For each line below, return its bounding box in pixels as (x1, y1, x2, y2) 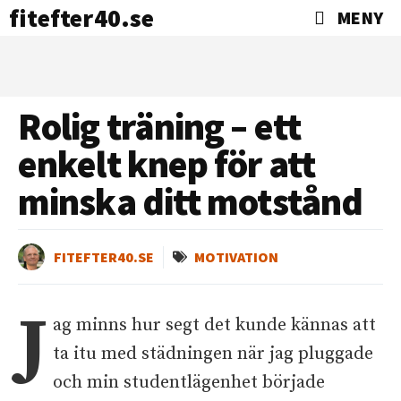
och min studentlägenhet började (53, 371, 326, 394)
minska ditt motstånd (18, 178, 363, 225)
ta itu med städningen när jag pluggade (53, 343, 374, 365)
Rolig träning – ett (18, 103, 301, 149)
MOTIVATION (194, 247, 278, 266)
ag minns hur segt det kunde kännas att (53, 314, 377, 337)
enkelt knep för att (18, 141, 315, 187)
